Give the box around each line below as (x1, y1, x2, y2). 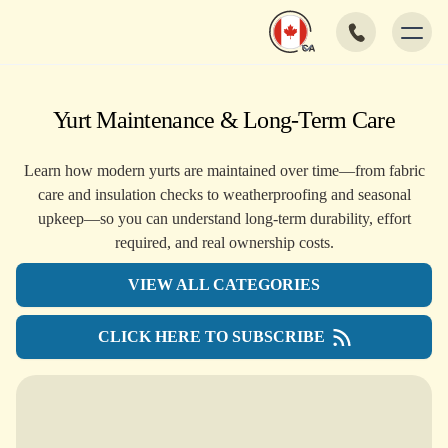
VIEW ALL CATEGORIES (128, 276, 320, 294)
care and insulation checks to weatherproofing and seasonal (37, 186, 411, 204)
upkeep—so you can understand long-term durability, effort (37, 210, 411, 228)
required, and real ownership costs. (114, 234, 334, 252)
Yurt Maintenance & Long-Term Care (53, 106, 395, 134)
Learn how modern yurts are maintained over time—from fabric (23, 162, 425, 180)
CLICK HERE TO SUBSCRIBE (97, 328, 325, 346)
